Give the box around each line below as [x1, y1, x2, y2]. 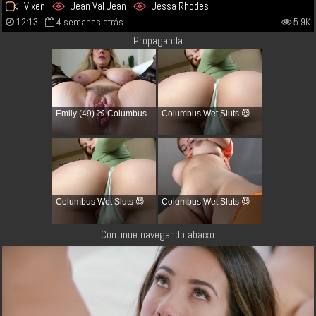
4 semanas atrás [56, 15, 124, 28]
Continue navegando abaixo [101, 227, 215, 243]
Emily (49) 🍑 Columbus [55, 108, 147, 119]
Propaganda [133, 32, 183, 48]
